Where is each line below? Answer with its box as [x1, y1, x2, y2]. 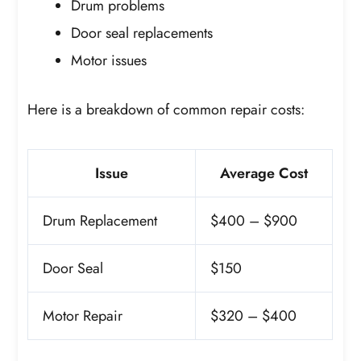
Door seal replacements [71, 23, 214, 44]
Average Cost [220, 162, 309, 184]
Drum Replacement [43, 210, 158, 231]
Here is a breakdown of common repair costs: [27, 99, 305, 121]
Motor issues [71, 50, 147, 72]
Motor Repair [43, 305, 123, 326]
